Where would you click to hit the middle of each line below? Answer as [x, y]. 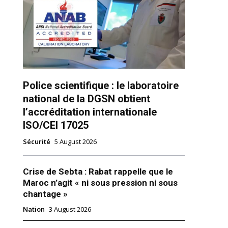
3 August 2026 [70, 209]
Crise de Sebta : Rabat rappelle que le [98, 172]
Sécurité [36, 142]
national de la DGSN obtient [86, 99]
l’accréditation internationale [90, 112]
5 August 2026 [75, 142]
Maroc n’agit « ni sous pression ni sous [100, 183]
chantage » [45, 194]
